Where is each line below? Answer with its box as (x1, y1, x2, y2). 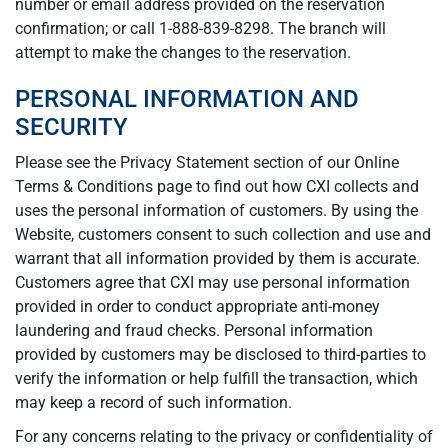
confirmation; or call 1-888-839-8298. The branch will (15, 19, 386, 38)
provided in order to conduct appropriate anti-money (15, 297, 380, 316)
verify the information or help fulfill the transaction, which (15, 369, 418, 388)
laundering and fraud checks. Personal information (15, 321, 373, 340)
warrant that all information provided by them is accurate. (15, 249, 420, 268)
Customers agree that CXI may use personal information (15, 273, 410, 292)
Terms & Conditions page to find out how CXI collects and (15, 177, 419, 196)
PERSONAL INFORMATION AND (15, 85, 359, 113)
